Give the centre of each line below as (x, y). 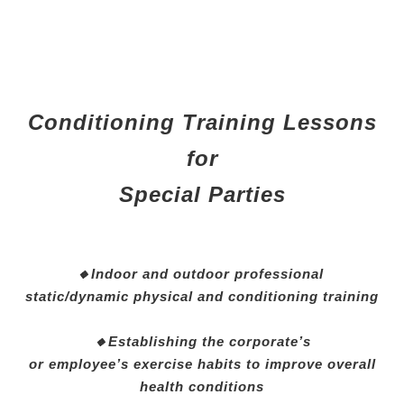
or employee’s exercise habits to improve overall (202, 363)
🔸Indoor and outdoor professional (202, 273)
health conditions (202, 386)
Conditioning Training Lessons (202, 122)
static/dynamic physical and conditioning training (202, 296)
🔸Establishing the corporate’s (202, 341)
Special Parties (202, 194)
